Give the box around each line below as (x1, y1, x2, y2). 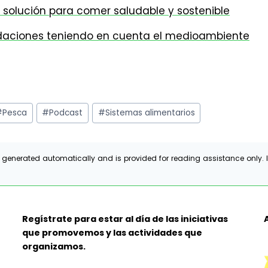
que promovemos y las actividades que (22, 227, 202, 239)
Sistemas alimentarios (105, 107, 195, 119)
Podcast (49, 107, 83, 119)
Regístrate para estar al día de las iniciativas (22, 213, 228, 226)
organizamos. (22, 240, 86, 253)
